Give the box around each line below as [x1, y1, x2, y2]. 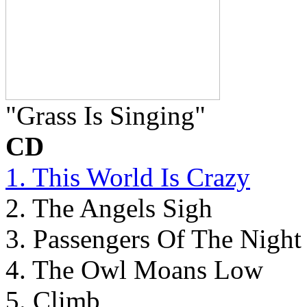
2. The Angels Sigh [5, 193, 212, 223]
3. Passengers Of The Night [5, 223, 302, 254]
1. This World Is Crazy [5, 162, 250, 192]
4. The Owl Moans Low [5, 254, 263, 284]
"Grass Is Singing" [5, 100, 206, 130]
